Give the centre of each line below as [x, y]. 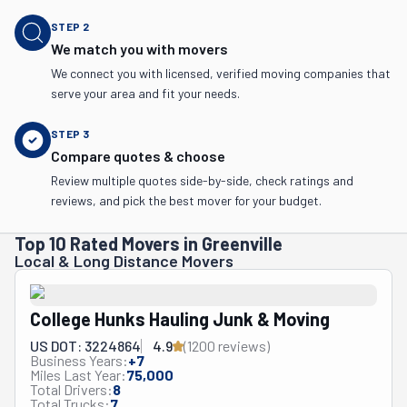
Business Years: [79, 360]
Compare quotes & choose [138, 156]
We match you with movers [139, 49]
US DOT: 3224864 [85, 346]
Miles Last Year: [78, 375]
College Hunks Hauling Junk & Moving [180, 319]
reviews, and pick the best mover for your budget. [186, 200]
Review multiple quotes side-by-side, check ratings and [202, 180]
